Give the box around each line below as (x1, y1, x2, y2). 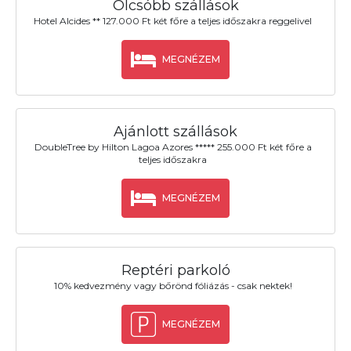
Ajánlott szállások (114, 122, 237, 140)
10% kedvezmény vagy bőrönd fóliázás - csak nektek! (53, 280, 292, 292)
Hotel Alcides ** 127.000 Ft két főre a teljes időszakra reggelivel (34, 14, 313, 27)
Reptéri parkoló (121, 262, 230, 280)
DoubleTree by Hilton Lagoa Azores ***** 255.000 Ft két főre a (34, 141, 312, 154)
